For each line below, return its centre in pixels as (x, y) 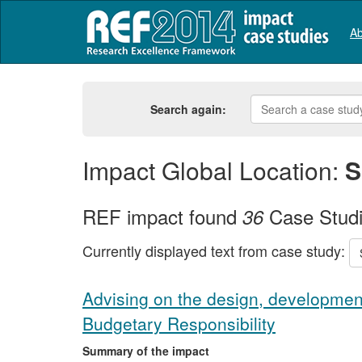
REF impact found (162, 216)
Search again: (189, 109)
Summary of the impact (146, 351)
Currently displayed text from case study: (216, 250)
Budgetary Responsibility (179, 323)
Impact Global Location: (214, 170)
